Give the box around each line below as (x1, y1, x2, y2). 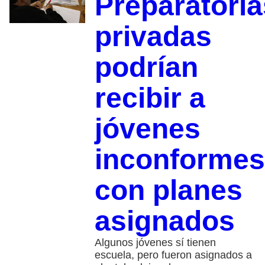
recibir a (94, 82, 205, 114)
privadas (94, 20, 212, 52)
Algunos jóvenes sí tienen (94, 236, 216, 248)
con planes (94, 174, 243, 206)
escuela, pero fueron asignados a (94, 248, 252, 261)
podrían (94, 51, 198, 83)
